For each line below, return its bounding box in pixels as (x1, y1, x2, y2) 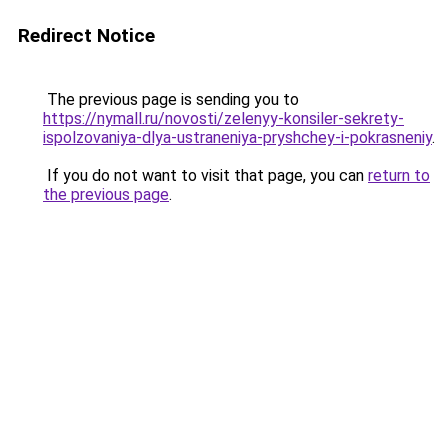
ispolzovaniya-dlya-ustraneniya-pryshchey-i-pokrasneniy (43, 128, 432, 147)
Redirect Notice (18, 24, 155, 47)
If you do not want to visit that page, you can (43, 166, 368, 185)
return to (368, 166, 430, 185)
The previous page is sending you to (43, 90, 299, 109)
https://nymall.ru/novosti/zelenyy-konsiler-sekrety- (43, 109, 404, 128)
